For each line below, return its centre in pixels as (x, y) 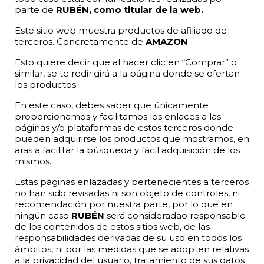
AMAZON (167, 41)
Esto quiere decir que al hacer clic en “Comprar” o (126, 62)
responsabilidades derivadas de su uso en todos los (128, 237)
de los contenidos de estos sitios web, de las (112, 226)
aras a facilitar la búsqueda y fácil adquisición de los (127, 150)
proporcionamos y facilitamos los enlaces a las (118, 116)
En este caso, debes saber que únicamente (112, 105)
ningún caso (43, 215)
